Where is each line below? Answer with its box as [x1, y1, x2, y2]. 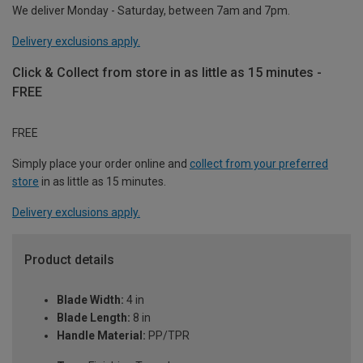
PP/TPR [146, 329, 190, 343]
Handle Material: [57, 329, 146, 343]
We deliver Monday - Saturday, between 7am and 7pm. [12, 3, 290, 17]
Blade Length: [57, 311, 130, 325]
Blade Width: [57, 293, 124, 307]
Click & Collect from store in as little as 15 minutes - [12, 64, 322, 80]
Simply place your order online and [12, 156, 190, 170]
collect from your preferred [190, 156, 328, 170]
